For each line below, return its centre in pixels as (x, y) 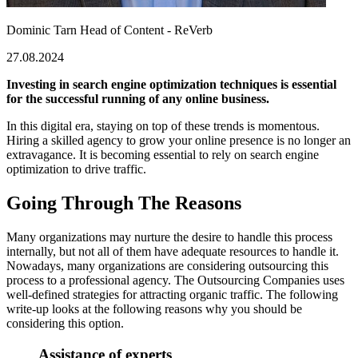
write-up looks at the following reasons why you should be (154, 309)
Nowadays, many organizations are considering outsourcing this (167, 266)
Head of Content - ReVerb (145, 30)
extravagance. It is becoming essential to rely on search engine (163, 155)
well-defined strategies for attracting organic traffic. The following (172, 295)
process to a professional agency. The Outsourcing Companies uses (175, 280)
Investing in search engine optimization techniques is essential (171, 85)
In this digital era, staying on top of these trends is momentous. (163, 126)
